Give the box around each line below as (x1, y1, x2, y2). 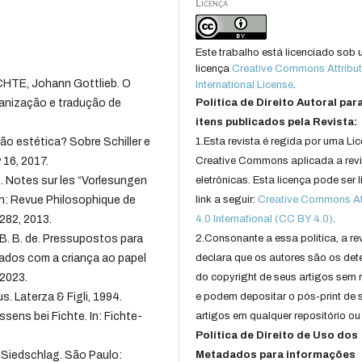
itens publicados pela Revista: (196, 116, 358, 128)
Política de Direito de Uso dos (196, 330, 359, 342)
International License (196, 79, 294, 91)
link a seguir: (196, 194, 259, 206)
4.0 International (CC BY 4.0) (196, 213, 334, 225)
